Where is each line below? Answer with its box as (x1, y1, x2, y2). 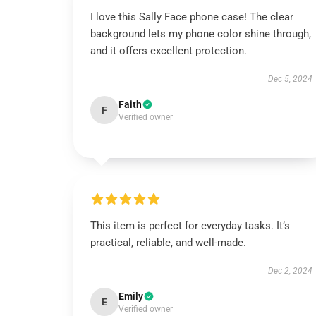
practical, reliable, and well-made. (90, 236, 249, 249)
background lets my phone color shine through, (90, 28, 311, 40)
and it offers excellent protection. (90, 44, 247, 57)
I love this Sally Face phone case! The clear (90, 11, 293, 23)
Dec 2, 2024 (267, 266, 312, 276)
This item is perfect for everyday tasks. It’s (90, 219, 290, 232)
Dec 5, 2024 (267, 74, 312, 84)
